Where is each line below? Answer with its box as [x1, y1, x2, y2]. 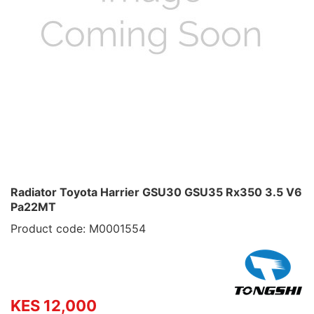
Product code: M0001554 [11, 221, 146, 235]
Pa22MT [11, 200, 56, 214]
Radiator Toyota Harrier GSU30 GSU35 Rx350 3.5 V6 [11, 185, 302, 199]
